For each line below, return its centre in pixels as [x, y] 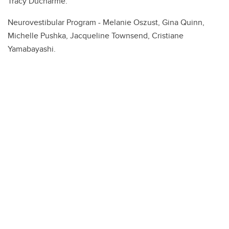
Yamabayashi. [32, 49]
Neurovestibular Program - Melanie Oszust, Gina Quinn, [106, 22]
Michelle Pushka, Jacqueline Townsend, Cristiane [96, 36]
